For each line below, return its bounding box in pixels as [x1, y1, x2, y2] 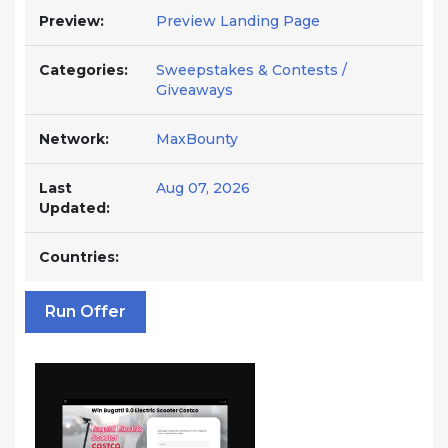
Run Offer [45, 302, 126, 321]
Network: [39, 130, 109, 148]
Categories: [39, 61, 128, 79]
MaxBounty [156, 130, 238, 148]
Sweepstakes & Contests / [156, 61, 347, 79]
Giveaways [156, 81, 233, 99]
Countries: [39, 248, 119, 266]
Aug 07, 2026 [156, 179, 250, 197]
